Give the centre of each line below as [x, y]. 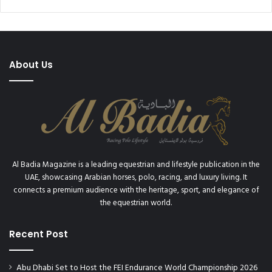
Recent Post [39, 234]
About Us [31, 64]
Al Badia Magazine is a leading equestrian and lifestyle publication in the [136, 165]
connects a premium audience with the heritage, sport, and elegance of [136, 190]
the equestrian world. [136, 203]
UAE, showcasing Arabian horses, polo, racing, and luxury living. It [136, 177]
